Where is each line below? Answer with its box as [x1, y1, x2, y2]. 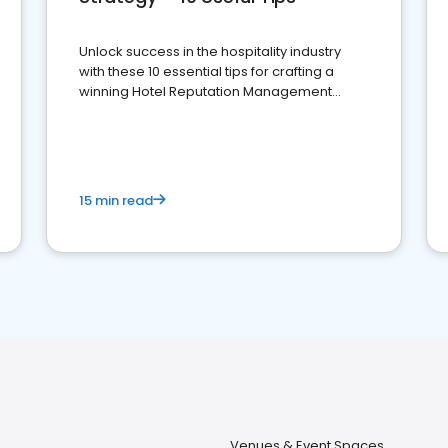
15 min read [79, 191, 153, 210]
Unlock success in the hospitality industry [79, 42, 341, 61]
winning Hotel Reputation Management [79, 82, 332, 101]
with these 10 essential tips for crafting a [79, 62, 334, 81]
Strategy [79, 102, 134, 121]
